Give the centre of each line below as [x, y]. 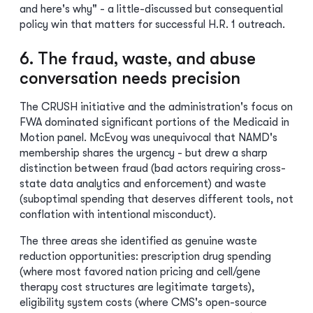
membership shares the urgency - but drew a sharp [144, 153]
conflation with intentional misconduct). [118, 214]
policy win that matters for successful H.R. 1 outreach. [152, 24]
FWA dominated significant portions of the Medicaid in [154, 122]
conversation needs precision [130, 78]
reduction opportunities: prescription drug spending [145, 256]
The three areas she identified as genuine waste [138, 241]
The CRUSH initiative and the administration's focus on [156, 107]
